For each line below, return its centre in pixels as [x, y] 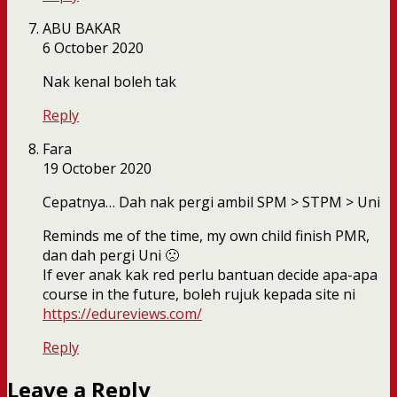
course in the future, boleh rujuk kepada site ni [199, 295]
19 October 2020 [97, 169]
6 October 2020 [93, 48]
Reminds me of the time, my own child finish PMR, [206, 236]
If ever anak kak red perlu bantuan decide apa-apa [210, 275]
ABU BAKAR [82, 29]
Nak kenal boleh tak [109, 82]
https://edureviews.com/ [122, 314]
